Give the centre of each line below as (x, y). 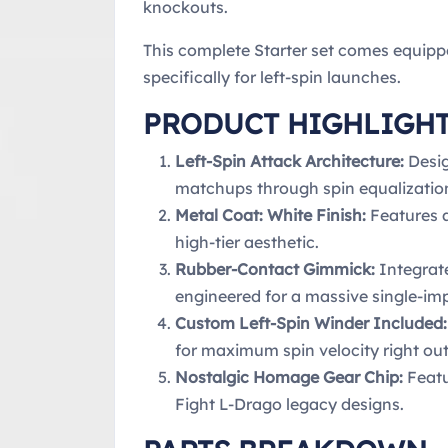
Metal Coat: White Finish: (270, 214)
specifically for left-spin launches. (272, 76)
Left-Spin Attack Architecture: (289, 160)
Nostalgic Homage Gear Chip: (289, 376)
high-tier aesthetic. (247, 241)
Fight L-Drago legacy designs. (289, 403)
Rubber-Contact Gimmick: (275, 268)
